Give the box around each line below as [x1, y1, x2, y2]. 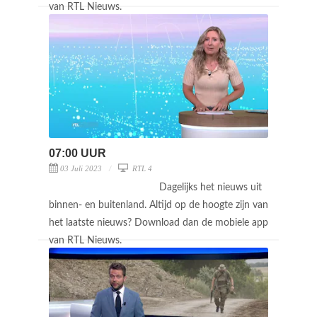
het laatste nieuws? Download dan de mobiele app [49, 217, 268, 228]
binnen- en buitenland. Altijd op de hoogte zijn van [49, 200, 268, 210]
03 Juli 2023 [60, 163, 102, 173]
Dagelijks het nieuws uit [159, 182, 262, 192]
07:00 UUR [49, 146, 106, 159]
